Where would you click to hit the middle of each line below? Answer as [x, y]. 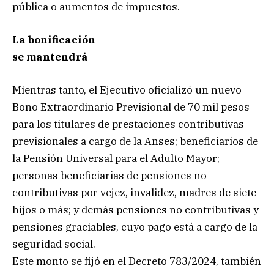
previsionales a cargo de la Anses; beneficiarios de [135, 142]
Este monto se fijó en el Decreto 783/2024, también [137, 261]
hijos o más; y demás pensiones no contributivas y [135, 210]
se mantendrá [50, 57]
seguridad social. [54, 244]
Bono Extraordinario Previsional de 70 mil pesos [131, 107]
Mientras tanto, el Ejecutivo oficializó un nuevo [127, 90]
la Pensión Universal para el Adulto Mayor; [116, 159]
